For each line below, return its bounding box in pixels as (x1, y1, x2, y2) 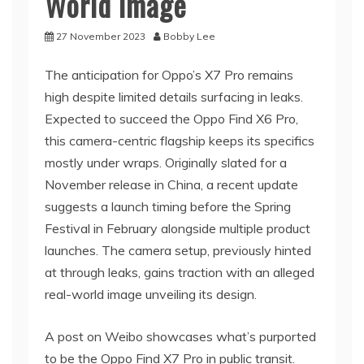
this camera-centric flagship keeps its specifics (45, 132, 314, 149)
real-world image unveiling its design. (45, 286, 257, 303)
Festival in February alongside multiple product (45, 220, 310, 237)
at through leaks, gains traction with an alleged (45, 264, 314, 281)
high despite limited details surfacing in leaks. (45, 89, 303, 106)
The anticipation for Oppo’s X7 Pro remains (45, 67, 293, 84)
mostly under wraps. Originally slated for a (45, 154, 287, 171)
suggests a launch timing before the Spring (45, 198, 291, 215)
